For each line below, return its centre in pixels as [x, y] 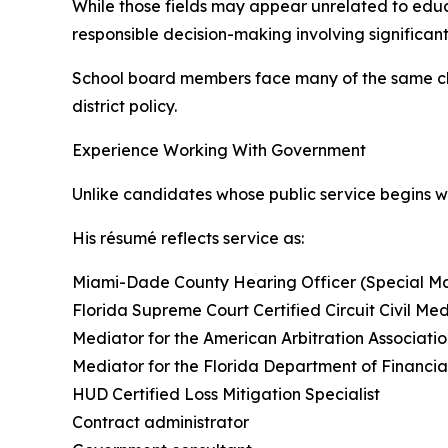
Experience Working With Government [219, 150]
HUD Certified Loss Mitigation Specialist [226, 394]
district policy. [124, 106]
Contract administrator [160, 422]
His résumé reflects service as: [188, 238]
